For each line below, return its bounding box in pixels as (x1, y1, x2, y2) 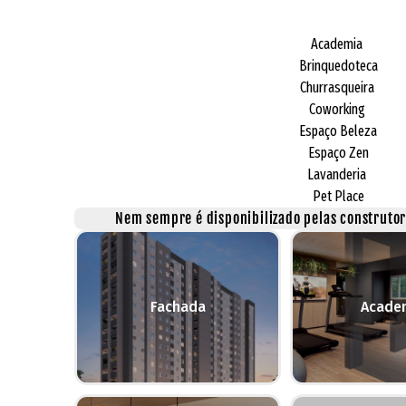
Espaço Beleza (299, 121, 377, 140)
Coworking (308, 100, 368, 118)
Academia (311, 34, 365, 53)
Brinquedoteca (298, 56, 378, 74)
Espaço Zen (307, 143, 369, 161)
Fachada (150, 297, 206, 315)
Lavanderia (307, 165, 369, 183)
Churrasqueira (299, 78, 377, 96)
